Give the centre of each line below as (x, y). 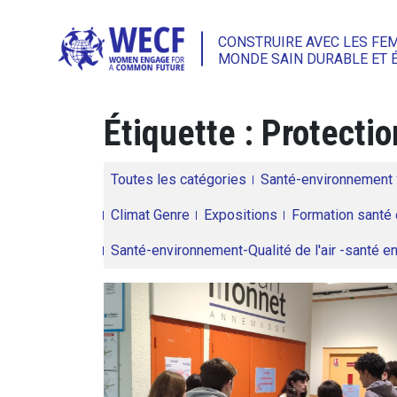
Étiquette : (183, 133)
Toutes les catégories (179, 179)
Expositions (241, 215)
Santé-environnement (327, 179)
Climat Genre (150, 215)
